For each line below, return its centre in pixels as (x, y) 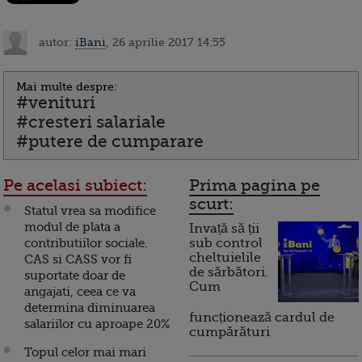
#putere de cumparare (110, 142)
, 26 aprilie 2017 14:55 (166, 42)
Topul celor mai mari (85, 353)
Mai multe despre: (67, 87)
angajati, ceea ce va (80, 292)
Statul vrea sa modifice (90, 211)
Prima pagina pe (255, 186)
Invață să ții (224, 229)
